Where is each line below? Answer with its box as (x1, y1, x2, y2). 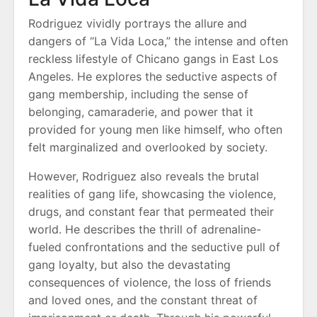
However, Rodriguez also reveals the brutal (28, 169, 259, 183)
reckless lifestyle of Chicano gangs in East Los (28, 52, 278, 66)
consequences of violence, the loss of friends (28, 275, 271, 289)
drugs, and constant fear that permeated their (28, 204, 274, 219)
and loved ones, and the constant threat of (28, 293, 258, 307)
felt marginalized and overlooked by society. (28, 140, 267, 154)
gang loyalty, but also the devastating (28, 258, 231, 272)
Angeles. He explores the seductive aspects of (28, 69, 277, 83)
